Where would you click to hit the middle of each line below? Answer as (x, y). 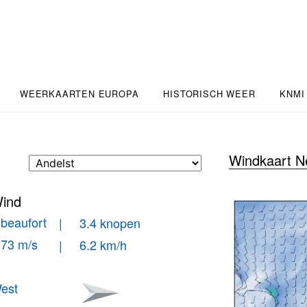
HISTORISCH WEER (209, 94)
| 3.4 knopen (100, 223)
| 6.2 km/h (93, 245)
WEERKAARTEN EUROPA (79, 94)
